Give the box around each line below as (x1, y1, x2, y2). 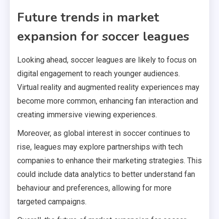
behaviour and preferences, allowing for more (17, 183, 172, 193)
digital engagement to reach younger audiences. (17, 69, 180, 79)
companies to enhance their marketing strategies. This (17, 156, 202, 166)
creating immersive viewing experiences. (17, 110, 157, 120)
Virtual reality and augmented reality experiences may (17, 83, 199, 92)
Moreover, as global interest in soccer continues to (17, 129, 190, 138)
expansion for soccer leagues (17, 28, 189, 45)
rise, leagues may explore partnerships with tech (17, 142, 183, 152)
